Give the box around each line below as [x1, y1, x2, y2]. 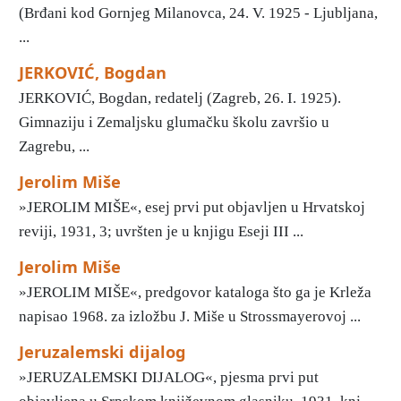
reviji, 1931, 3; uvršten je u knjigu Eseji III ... [19, 222, 303, 240]
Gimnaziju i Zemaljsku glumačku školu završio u [19, 113, 329, 131]
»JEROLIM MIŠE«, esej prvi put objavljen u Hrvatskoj [19, 198, 365, 216]
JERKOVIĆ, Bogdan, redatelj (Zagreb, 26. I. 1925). [19, 89, 341, 107]
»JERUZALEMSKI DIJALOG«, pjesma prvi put [19, 368, 319, 386]
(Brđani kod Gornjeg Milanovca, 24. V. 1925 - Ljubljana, [19, 4, 378, 21]
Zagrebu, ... [19, 137, 90, 155]
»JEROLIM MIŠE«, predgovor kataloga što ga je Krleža [19, 283, 371, 301]
